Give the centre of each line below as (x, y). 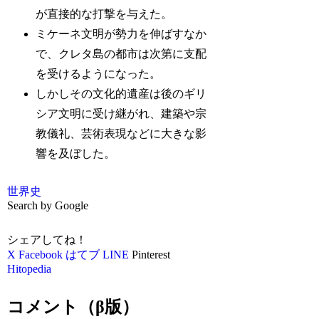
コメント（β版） (73, 307)
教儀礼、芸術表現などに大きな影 (121, 134)
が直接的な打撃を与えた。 (104, 14)
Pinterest (151, 254)
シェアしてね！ (47, 239)
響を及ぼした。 (76, 154)
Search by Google (48, 205)
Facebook (41, 254)
